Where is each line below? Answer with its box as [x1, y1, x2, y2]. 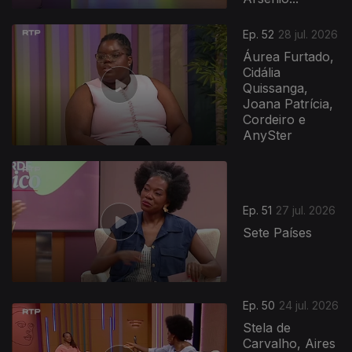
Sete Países [243, 225, 313, 241]
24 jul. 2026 [279, 299, 339, 312]
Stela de [243, 320, 291, 335]
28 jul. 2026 [278, 27, 339, 42]
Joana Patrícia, [243, 96, 334, 112]
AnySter [243, 127, 293, 144]
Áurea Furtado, [243, 49, 335, 65]
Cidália [243, 64, 281, 81]
